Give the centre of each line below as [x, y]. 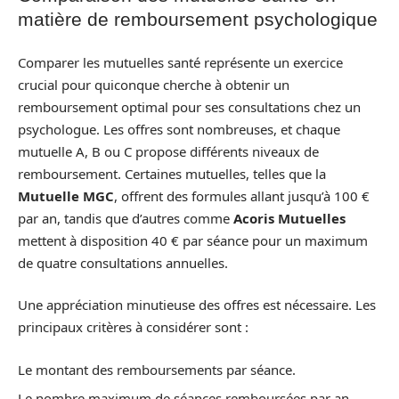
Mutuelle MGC [66, 195]
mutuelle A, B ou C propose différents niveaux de [168, 151]
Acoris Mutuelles [289, 218]
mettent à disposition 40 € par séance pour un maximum [193, 240]
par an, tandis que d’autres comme [126, 218]
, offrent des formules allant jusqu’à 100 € [242, 195]
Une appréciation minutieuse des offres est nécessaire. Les [197, 305]
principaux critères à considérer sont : [133, 327]
